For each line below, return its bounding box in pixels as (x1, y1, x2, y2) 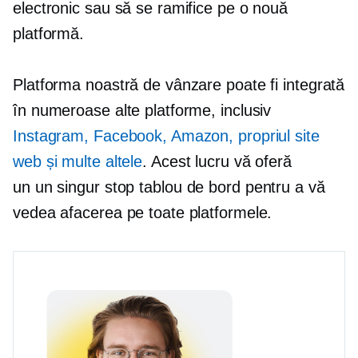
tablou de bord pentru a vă (134, 178, 325, 196)
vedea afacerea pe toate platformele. (13, 204, 272, 221)
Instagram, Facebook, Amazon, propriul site (13, 127, 320, 145)
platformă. (13, 25, 85, 42)
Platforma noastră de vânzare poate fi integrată (13, 76, 345, 93)
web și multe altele (13, 153, 143, 170)
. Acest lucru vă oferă (142, 153, 292, 170)
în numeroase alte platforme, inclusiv (13, 101, 272, 119)
